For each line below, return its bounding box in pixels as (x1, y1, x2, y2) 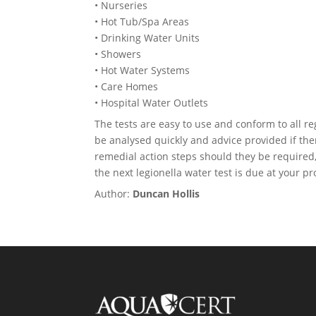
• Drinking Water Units (95, 31, 200, 44)
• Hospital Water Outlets (95, 96, 209, 109)
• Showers (95, 47, 142, 61)
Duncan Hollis (133, 187, 200, 200)
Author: (95, 187, 133, 200)
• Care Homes (95, 80, 159, 93)
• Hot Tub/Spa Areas (95, 15, 190, 28)
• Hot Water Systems (95, 63, 190, 77)
